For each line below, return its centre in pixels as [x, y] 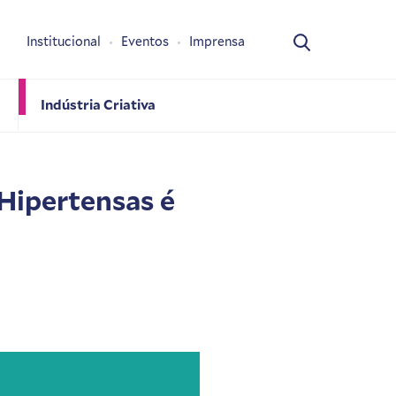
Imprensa [217, 42]
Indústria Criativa [98, 104]
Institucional [64, 42]
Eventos [145, 42]
